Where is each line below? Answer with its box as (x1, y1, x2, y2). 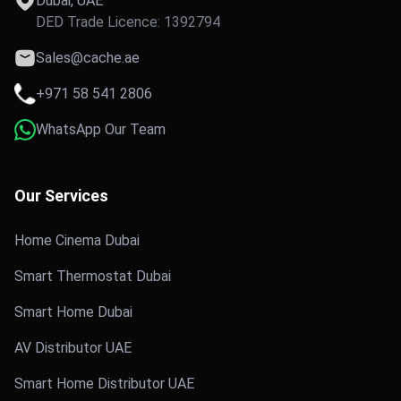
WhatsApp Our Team (36, 120, 166, 138)
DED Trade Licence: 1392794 (36, 13, 220, 30)
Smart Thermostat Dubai (14, 267, 171, 285)
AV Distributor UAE (14, 338, 132, 356)
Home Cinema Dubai (14, 231, 140, 249)
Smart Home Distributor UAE (14, 374, 194, 392)
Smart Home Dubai (14, 303, 132, 320)
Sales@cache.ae (36, 48, 140, 66)
